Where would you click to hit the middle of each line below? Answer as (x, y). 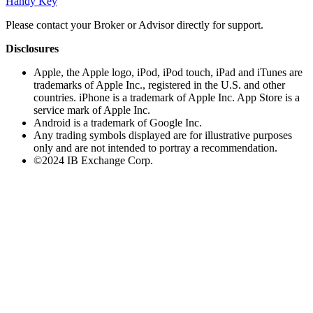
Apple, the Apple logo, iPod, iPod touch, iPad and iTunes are (168, 73)
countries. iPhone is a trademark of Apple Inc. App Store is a (167, 98)
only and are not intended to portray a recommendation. (155, 148)
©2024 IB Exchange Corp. (93, 161)
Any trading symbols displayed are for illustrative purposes (163, 136)
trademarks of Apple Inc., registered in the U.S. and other (159, 85)
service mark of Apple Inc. (92, 110)
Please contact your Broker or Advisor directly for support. (134, 25)
